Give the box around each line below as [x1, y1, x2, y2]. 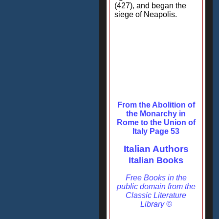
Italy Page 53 [132, 127, 179, 135]
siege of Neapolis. [114, 10, 177, 19]
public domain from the [116, 182, 196, 191]
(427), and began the [114, 1, 186, 10]
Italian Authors [123, 144, 189, 154]
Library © [140, 200, 172, 208]
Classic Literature [126, 191, 186, 199]
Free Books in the [125, 174, 187, 182]
